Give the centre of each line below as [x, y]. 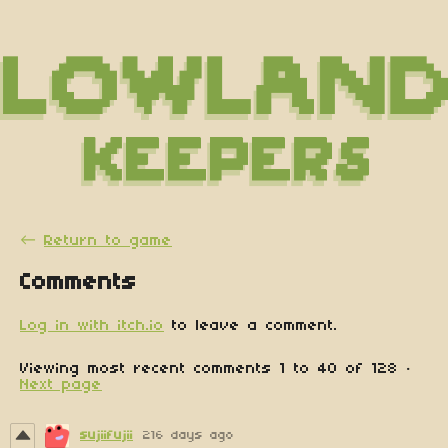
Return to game [108, 240]
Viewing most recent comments [150, 368]
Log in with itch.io [92, 325]
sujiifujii [106, 435]
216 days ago [188, 435]
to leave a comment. [251, 325]
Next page [61, 384]
